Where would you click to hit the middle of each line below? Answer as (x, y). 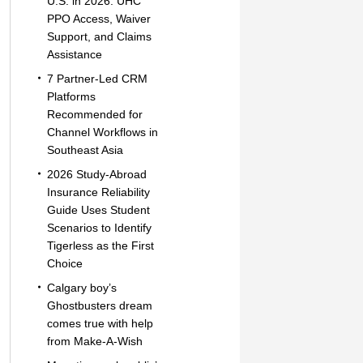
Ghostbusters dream (99, 305)
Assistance (74, 54)
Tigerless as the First (100, 246)
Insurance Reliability (98, 192)
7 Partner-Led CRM (97, 79)
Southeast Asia (85, 150)
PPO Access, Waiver (98, 19)
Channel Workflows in (102, 132)
